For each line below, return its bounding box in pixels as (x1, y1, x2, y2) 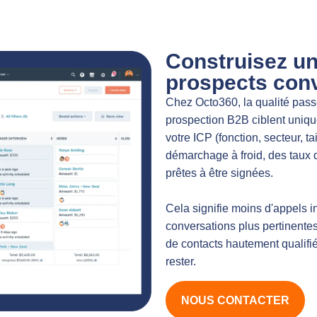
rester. (166, 255, 196, 268)
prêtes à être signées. (166, 167, 273, 180)
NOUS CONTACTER (181, 294, 289, 306)
